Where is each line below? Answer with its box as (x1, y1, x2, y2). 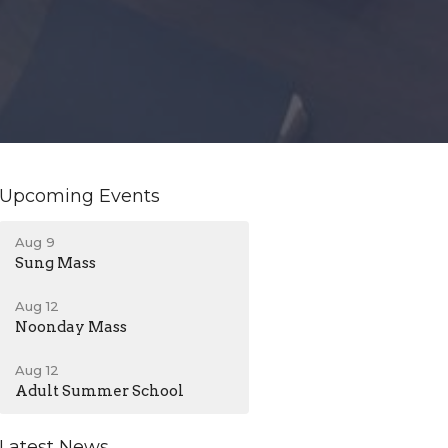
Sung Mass (15, 254, 97, 273)
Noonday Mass (15, 318, 128, 337)
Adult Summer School (15, 382, 185, 401)
